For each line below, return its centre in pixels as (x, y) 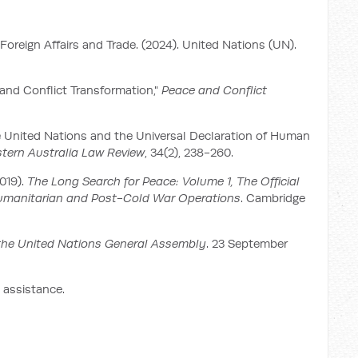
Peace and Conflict (214, 90)
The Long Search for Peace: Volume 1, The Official (163, 181)
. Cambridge (273, 198)
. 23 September (247, 243)
